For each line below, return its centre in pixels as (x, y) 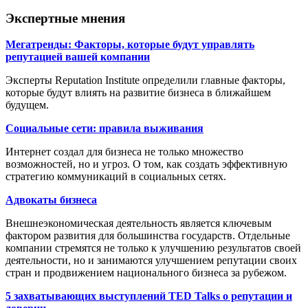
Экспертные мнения (65, 18)
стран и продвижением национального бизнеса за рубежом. (146, 273)
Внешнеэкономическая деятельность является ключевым (139, 223)
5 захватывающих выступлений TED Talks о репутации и (149, 296)
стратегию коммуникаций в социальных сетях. (116, 177)
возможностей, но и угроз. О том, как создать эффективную (146, 164)
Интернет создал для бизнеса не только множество (124, 152)
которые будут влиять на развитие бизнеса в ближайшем (138, 93)
